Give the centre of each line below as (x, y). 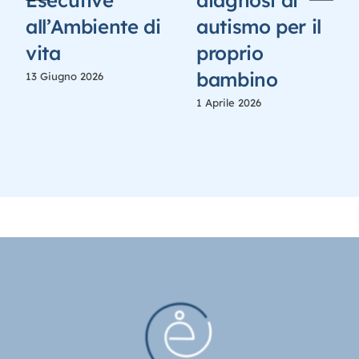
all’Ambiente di (93, 27)
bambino (237, 80)
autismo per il (258, 27)
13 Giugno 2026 (64, 77)
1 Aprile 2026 (228, 103)
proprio (230, 53)
